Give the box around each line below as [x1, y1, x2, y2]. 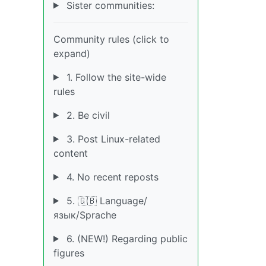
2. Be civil [63, 109, 110, 121]
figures [53, 246, 84, 259]
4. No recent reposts [63, 170, 159, 183]
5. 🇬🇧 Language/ [63, 194, 147, 207]
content [53, 147, 88, 159]
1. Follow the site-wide [63, 71, 166, 83]
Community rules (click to [53, 33, 169, 45]
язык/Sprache [53, 208, 116, 221]
